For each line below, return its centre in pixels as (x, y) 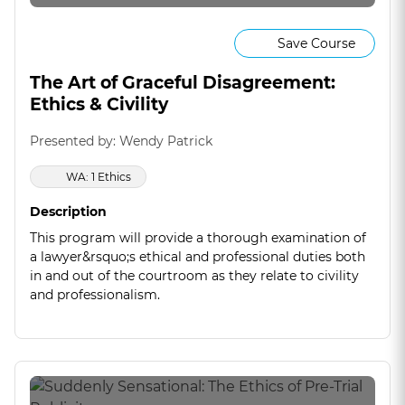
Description (68, 211)
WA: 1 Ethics (99, 176)
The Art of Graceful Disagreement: (183, 83)
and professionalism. (95, 294)
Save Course (316, 43)
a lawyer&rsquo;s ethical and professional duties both (198, 256)
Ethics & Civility (99, 105)
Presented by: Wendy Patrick (121, 141)
